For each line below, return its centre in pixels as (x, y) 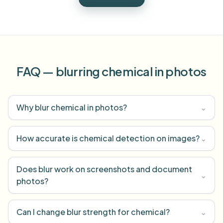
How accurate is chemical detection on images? (108, 138)
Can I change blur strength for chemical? (93, 212)
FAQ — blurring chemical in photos (111, 71)
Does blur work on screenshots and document (104, 169)
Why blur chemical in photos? (72, 107)
